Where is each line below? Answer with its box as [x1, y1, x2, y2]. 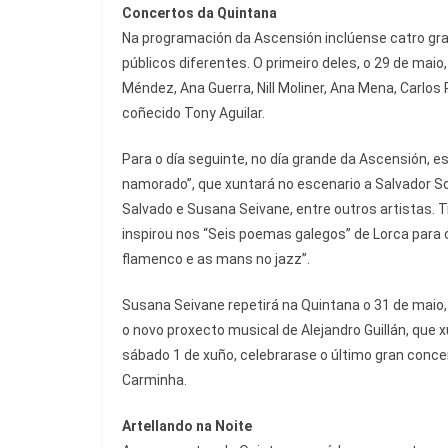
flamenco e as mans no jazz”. [122, 251, 310, 268]
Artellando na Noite [122, 418, 252, 435]
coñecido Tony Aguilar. [122, 105, 265, 122]
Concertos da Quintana [122, 5, 277, 22]
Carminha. [122, 372, 187, 389]
